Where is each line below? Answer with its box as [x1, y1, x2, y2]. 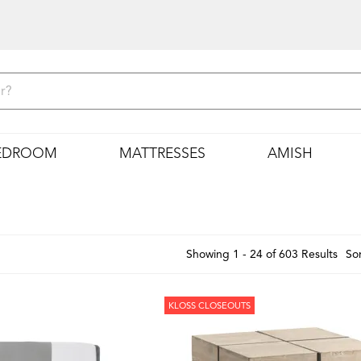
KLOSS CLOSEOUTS [168, 299, 251, 311]
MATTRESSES [118, 143, 205, 162]
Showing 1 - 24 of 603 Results [185, 247, 338, 261]
